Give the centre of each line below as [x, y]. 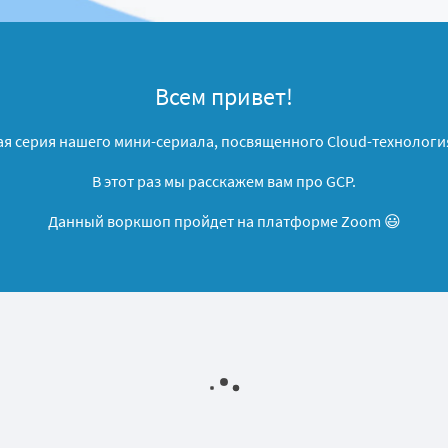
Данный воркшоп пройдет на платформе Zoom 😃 [224, 221]
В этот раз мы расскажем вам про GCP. [224, 181]
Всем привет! [224, 96]
